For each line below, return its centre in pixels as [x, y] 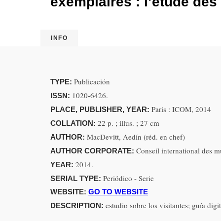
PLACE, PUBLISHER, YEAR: [101, 109]
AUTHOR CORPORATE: [93, 151]
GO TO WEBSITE [118, 192]
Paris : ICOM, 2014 [181, 109]
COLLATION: [74, 123]
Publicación [92, 81]
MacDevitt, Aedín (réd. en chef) [136, 137]
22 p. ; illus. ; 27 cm [129, 123]
